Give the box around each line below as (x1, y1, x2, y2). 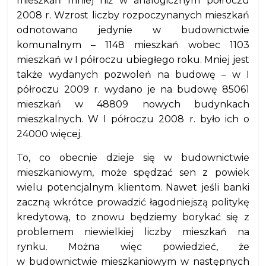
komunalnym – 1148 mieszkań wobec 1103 (17, 39, 249, 50)
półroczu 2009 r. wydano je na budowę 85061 (17, 84, 249, 95)
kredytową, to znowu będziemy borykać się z (17, 211, 249, 223)
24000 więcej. (17, 128, 83, 140)
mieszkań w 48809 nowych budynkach (17, 99, 249, 110)
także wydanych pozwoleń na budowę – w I (17, 69, 249, 80)
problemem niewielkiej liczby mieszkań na (17, 226, 249, 237)
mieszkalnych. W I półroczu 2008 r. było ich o (17, 113, 249, 125)
